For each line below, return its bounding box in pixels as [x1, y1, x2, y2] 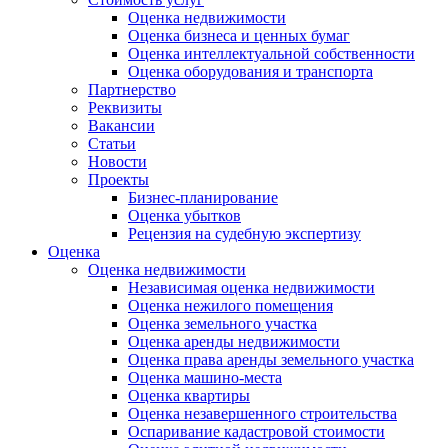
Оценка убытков [128, 207, 241, 224]
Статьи [88, 135, 136, 152]
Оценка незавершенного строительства [128, 405, 397, 422]
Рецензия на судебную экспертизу [128, 225, 361, 242]
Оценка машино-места [128, 369, 282, 386]
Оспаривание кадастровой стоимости [128, 423, 385, 440]
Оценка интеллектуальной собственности [128, 45, 415, 62]
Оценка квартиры [128, 387, 250, 404]
